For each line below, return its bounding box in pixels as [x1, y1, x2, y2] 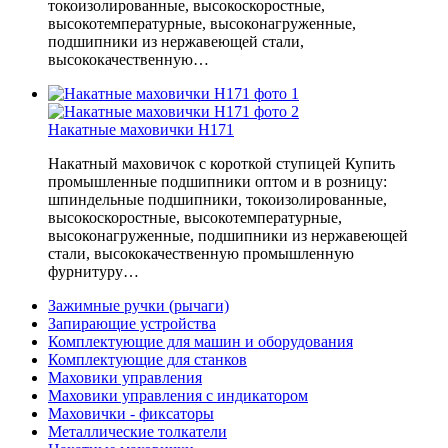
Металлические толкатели [48, 422, 227, 440]
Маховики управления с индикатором [48, 386, 308, 404]
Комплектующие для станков [48, 350, 247, 368]
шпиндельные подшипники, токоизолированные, [48, 190, 387, 208]
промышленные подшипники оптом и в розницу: [48, 172, 387, 190]
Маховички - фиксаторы [48, 404, 214, 422]
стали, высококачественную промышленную [48, 244, 354, 262]
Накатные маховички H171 [48, 120, 234, 138]
